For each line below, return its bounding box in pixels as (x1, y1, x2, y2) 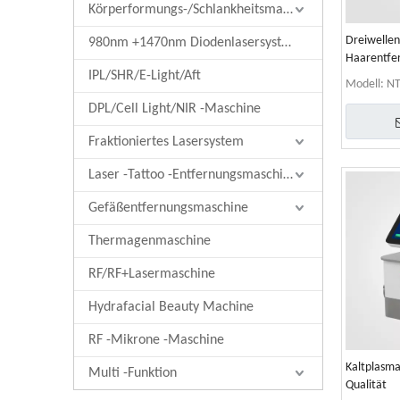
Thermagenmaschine (88, 234, 211, 248)
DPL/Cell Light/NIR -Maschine (88, 102, 261, 116)
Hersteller (346, 70, 396, 83)
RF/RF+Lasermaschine (88, 267, 215, 281)
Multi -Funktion (88, 366, 177, 380)
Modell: (346, 78, 384, 91)
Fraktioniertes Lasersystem (88, 135, 244, 149)
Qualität (346, 379, 387, 392)
